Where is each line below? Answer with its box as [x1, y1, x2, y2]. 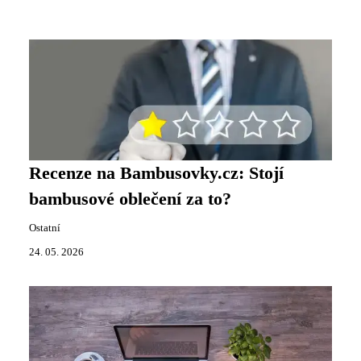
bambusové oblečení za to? [29, 189, 231, 210]
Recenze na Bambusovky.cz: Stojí [29, 164, 284, 184]
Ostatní [29, 222, 60, 234]
